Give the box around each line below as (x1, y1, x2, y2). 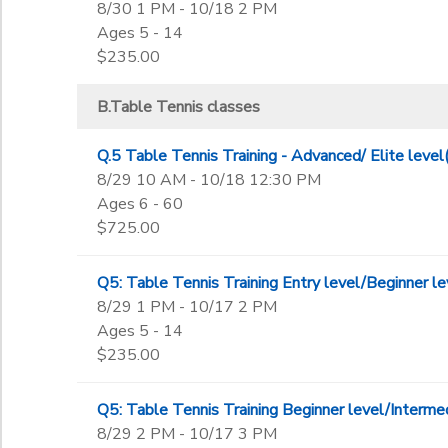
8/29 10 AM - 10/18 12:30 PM (96, 169, 321, 191)
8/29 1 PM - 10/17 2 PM (96, 296, 277, 318)
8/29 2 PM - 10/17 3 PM (96, 423, 277, 445)
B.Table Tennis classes (96, 96, 260, 118)
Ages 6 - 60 (96, 193, 183, 215)
